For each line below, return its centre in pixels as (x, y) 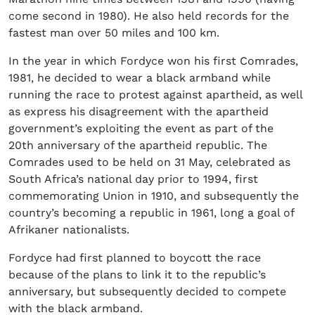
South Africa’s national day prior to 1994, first (133, 179)
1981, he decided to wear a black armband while (140, 78)
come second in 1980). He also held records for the (149, 16)
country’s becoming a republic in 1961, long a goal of (151, 213)
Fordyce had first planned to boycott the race (135, 258)
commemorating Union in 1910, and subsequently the (154, 196)
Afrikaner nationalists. (69, 230)
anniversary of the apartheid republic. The (150, 146)
